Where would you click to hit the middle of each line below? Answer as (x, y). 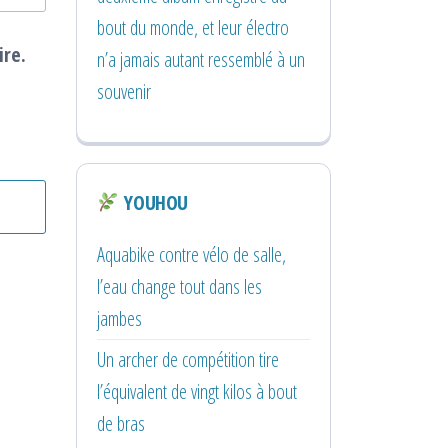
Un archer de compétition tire (188, 359)
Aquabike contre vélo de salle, (191, 254)
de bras (121, 423)
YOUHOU (153, 202)
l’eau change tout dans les (179, 286)
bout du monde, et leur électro (193, 27)
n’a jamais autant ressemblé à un (201, 59)
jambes (119, 318)
